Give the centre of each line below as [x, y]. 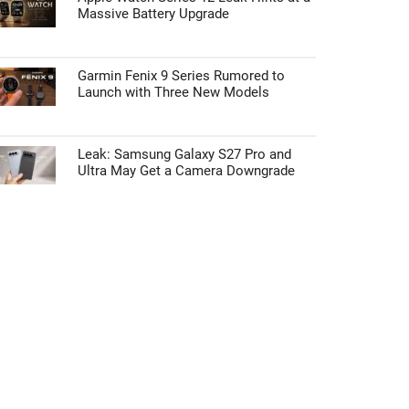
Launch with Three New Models [173, 92]
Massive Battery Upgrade [153, 14]
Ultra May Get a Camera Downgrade [186, 171]
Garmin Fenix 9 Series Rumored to [181, 76]
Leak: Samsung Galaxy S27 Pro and [184, 154]
